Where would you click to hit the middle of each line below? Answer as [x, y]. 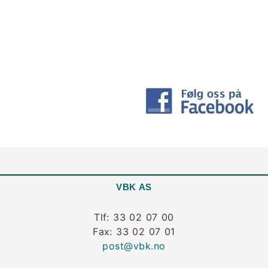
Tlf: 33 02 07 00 [134, 217]
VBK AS [134, 187]
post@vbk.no [134, 246]
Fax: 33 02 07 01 [134, 231]
